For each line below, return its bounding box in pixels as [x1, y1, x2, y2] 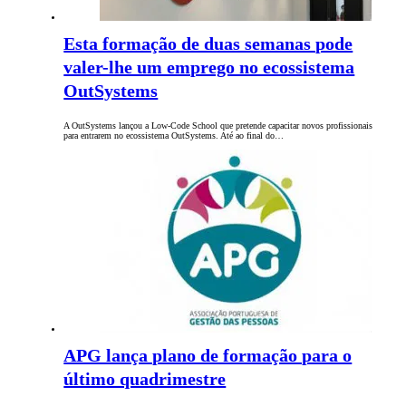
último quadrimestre [63, 369, 227, 390]
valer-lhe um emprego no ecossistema [63, 57, 355, 78]
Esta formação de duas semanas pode [63, 34, 353, 54]
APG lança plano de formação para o [63, 345, 353, 366]
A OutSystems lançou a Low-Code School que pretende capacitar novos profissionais [63, 121, 373, 131]
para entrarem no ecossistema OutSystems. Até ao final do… [63, 130, 285, 141]
